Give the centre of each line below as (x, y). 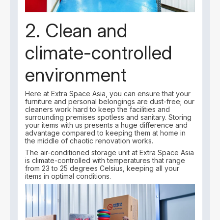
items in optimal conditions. (68, 176)
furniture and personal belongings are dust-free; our (110, 102)
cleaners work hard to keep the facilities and (98, 110)
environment (76, 75)
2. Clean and (76, 31)
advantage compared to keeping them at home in (106, 133)
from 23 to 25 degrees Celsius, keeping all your (102, 168)
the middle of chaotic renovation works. (89, 141)
